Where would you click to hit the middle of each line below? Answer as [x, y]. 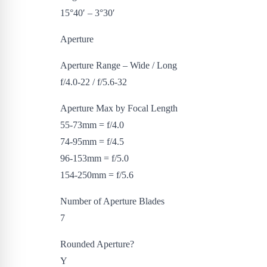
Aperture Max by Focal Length [119, 108]
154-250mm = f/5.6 [97, 175]
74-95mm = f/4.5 [92, 142]
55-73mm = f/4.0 [92, 125]
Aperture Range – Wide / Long [118, 66]
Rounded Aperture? [97, 244]
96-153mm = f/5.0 [94, 159]
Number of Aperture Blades [112, 201]
